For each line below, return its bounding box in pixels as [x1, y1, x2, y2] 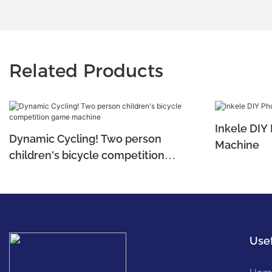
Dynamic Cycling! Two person [9, 132, 161, 145]
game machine [9, 165, 86, 178]
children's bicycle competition [9, 149, 165, 161]
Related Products [9, 59, 163, 82]
